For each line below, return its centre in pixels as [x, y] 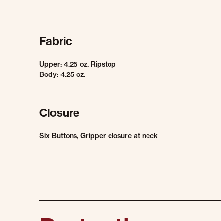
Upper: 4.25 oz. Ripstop [78, 64]
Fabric [56, 41]
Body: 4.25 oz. [62, 74]
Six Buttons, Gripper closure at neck [99, 136]
